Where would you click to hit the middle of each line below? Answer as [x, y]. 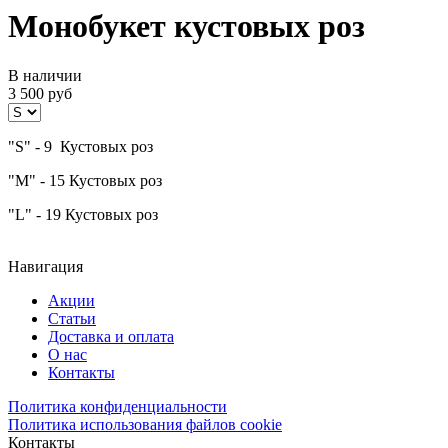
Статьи [72, 318]
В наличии [45, 75]
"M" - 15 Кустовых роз [85, 180]
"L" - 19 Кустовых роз [83, 214]
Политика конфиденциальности [117, 406]
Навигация [45, 266]
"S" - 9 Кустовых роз [80, 146]
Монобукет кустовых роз [186, 26]
